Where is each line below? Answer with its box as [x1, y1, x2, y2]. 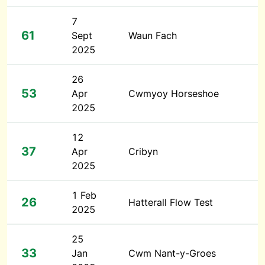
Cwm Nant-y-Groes [128, 247, 216, 259]
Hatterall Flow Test [128, 196, 213, 208]
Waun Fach [128, 30, 177, 41]
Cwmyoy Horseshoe [128, 88, 219, 99]
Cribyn [128, 146, 158, 157]
